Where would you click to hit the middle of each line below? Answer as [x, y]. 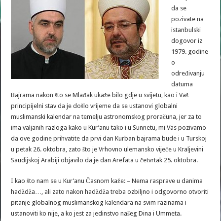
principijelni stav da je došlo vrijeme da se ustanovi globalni [94, 106]
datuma [182, 84]
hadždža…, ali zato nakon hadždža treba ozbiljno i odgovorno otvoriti [110, 192]
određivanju [188, 73]
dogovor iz [187, 41]
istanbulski [186, 30]
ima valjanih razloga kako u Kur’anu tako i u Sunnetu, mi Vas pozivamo [109, 128]
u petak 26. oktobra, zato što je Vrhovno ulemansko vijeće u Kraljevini [107, 149]
